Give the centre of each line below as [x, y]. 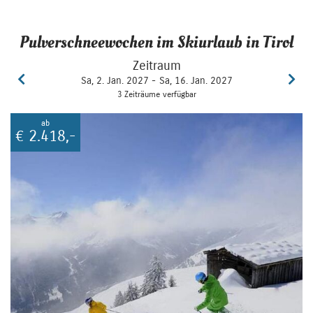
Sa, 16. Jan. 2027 [196, 80]
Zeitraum [156, 65]
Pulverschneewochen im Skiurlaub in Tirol [156, 42]
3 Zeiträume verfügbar [156, 94]
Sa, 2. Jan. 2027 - [118, 80]
